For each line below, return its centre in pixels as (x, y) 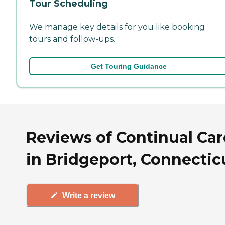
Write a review (89, 195)
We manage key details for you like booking (117, 27)
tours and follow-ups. (72, 39)
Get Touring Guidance (129, 66)
